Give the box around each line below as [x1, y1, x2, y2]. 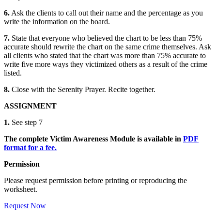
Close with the [10, 85, 58, 94]
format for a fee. [4, 143, 57, 152]
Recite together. [106, 85, 155, 94]
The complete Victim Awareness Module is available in [4, 135, 183, 143]
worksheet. [4, 185, 37, 194]
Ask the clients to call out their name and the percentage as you [10, 9, 203, 17]
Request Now [4, 201, 46, 210]
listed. [4, 69, 22, 77]
